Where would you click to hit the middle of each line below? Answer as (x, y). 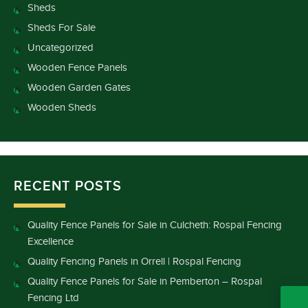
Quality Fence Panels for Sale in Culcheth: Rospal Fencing (155, 225)
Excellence (51, 242)
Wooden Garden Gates (79, 88)
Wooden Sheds (62, 108)
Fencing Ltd (53, 298)
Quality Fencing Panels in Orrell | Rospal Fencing (134, 262)
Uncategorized (60, 48)
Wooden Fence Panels (77, 68)
